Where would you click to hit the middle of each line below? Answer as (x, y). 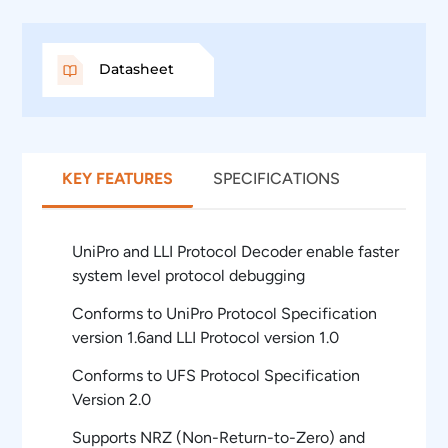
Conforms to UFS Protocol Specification (216, 375)
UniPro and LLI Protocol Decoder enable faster (236, 251)
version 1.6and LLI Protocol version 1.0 (206, 337)
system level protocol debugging (189, 275)
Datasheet (137, 68)
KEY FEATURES (118, 178)
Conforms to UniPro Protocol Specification (225, 313)
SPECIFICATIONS (277, 178)
